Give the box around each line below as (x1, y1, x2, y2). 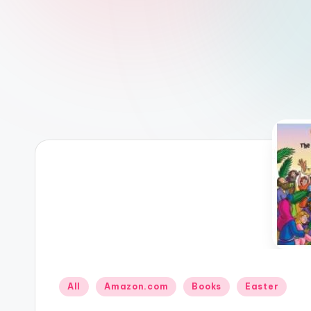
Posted (56, 278, 89, 291)
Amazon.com (104, 281, 169, 292)
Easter (244, 281, 279, 292)
